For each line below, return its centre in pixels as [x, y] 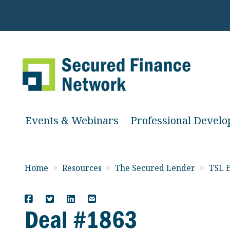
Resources [83, 168]
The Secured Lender [156, 168]
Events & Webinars [72, 120]
